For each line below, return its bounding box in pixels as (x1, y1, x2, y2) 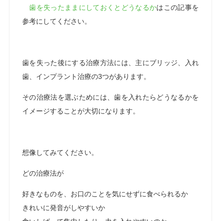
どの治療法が (22, 169, 64, 177)
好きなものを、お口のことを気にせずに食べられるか (22, 190, 188, 198)
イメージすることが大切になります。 (22, 107, 140, 115)
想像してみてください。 (22, 148, 98, 156)
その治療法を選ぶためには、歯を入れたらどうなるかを (22, 93, 199, 101)
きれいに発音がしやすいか (22, 204, 105, 212)
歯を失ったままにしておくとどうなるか (29, 3, 157, 11)
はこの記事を (156, 3, 199, 11)
